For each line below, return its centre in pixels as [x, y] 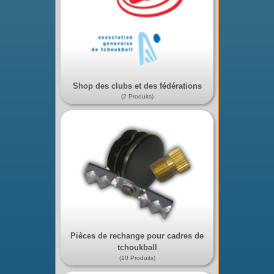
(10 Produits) [137, 257]
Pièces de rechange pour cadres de [137, 235]
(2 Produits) [137, 96]
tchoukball [137, 247]
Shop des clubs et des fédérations [137, 86]
